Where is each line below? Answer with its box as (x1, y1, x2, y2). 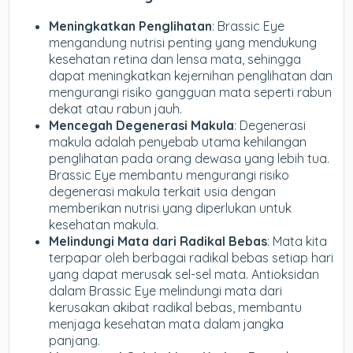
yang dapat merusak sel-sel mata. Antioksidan (49, 266, 320, 282)
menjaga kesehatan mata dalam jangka (49, 315, 284, 332)
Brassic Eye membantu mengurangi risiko (49, 166, 290, 183)
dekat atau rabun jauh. (49, 100, 183, 117)
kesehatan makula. (49, 216, 159, 232)
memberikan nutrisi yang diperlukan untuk (49, 199, 292, 216)
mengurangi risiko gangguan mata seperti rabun (49, 84, 333, 100)
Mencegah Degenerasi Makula (49, 117, 235, 133)
